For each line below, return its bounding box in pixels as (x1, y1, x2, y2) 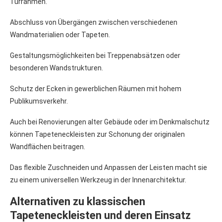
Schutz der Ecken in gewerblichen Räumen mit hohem (10, 84, 181, 93)
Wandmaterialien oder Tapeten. (10, 30, 110, 39)
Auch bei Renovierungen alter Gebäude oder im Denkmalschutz (10, 117, 210, 126)
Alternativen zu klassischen (10, 195, 145, 208)
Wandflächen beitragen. (10, 142, 85, 151)
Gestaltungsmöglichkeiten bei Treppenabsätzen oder (10, 51, 180, 59)
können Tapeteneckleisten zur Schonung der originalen (10, 130, 185, 138)
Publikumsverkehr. (10, 97, 68, 105)
